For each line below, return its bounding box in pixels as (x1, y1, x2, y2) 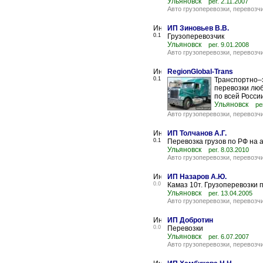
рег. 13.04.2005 (208, 190, 252, 197)
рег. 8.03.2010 (208, 146, 249, 153)
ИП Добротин (167, 216, 213, 224)
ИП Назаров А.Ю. (167, 173, 227, 181)
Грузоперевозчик (167, 32, 224, 41)
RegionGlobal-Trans (167, 68, 233, 76)
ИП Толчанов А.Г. (167, 129, 227, 137)
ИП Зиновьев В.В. (167, 24, 229, 32)
